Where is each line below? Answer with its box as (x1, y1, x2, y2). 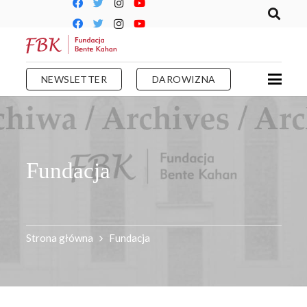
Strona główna (25, 231, 93, 244)
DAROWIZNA (151, 73, 216, 85)
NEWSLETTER (40, 73, 108, 85)
